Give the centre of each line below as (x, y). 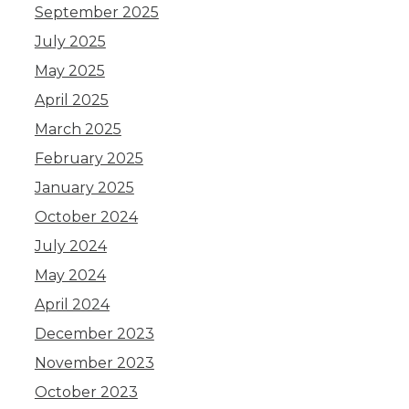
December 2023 (94, 334)
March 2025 (78, 129)
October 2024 (86, 217)
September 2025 (96, 12)
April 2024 (72, 304)
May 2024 (70, 275)
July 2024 (70, 246)
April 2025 (71, 100)
